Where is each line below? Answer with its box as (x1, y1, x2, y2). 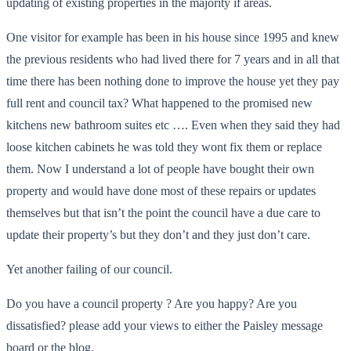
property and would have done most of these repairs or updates (6, 183, 316, 197)
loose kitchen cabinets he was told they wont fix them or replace (6, 139, 322, 154)
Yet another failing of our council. (6, 262, 172, 276)
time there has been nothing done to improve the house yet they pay (6, 74, 339, 88)
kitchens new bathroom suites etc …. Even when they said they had (6, 118, 340, 132)
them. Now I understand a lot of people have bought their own (6, 161, 314, 175)
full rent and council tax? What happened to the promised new (6, 96, 313, 110)
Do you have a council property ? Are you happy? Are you (6, 296, 297, 310)
